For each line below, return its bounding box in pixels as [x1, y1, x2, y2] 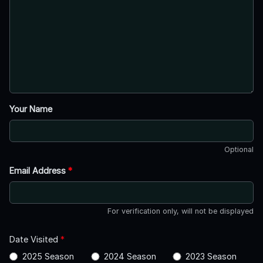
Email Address [9, 166, 68, 176]
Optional [224, 145, 254, 154]
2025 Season [22, 251, 74, 262]
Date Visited [9, 234, 60, 245]
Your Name [9, 104, 52, 114]
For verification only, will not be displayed [107, 207, 254, 216]
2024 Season [103, 251, 156, 262]
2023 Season [185, 251, 237, 262]
